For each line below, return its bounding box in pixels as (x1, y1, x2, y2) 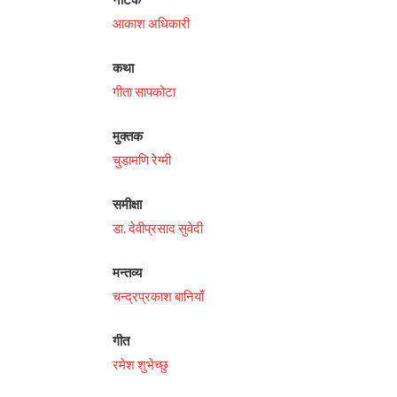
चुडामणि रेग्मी (113, 152, 172, 168)
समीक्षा (113, 197, 143, 214)
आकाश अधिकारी (113, 15, 191, 32)
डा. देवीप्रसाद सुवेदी (113, 221, 204, 237)
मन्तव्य (113, 265, 143, 282)
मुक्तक (113, 128, 144, 144)
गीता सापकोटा (113, 83, 176, 100)
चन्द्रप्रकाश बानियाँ (113, 289, 205, 306)
